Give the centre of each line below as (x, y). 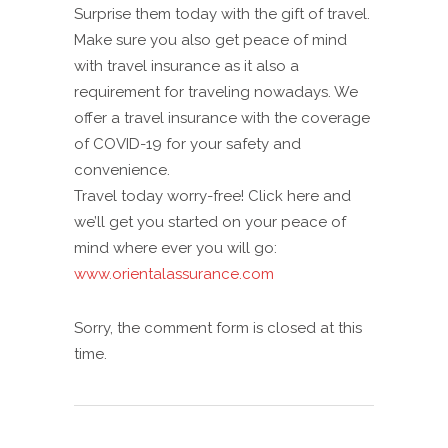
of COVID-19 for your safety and (187, 144)
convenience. (122, 170)
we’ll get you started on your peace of (210, 222)
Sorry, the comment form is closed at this (218, 328)
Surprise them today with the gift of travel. (222, 14)
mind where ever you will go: (175, 248)
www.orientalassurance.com (174, 274)
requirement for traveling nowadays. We (216, 92)
